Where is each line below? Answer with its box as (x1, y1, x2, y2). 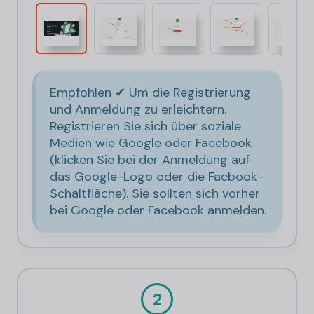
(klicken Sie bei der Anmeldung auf (50, 151, 250, 169)
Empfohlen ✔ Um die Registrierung (50, 84, 251, 102)
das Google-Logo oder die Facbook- (50, 168, 264, 186)
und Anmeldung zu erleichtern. (50, 101, 226, 118)
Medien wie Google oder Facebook (50, 135, 252, 152)
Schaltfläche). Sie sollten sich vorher (50, 185, 260, 203)
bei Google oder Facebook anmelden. (50, 202, 266, 219)
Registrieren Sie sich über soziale (50, 118, 241, 135)
